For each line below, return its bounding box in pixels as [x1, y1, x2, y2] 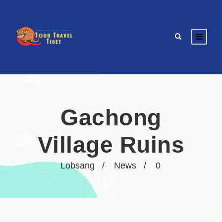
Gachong [60, 105, 162, 130]
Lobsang [60, 161, 95, 170]
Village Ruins [37, 132, 185, 158]
